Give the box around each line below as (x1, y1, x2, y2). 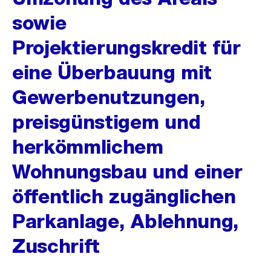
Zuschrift (12, 235, 100, 257)
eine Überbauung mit (12, 61, 212, 83)
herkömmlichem (12, 135, 163, 158)
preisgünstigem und (12, 111, 201, 133)
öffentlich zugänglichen (12, 185, 236, 207)
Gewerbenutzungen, (12, 86, 206, 108)
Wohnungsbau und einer (12, 160, 243, 183)
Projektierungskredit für (12, 36, 241, 59)
